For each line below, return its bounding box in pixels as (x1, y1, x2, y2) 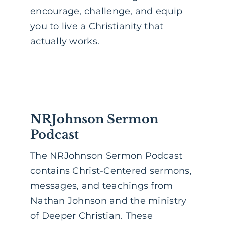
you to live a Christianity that (30, 21, 164, 32)
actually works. (30, 36, 100, 47)
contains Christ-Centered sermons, (30, 165, 192, 177)
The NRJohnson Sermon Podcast (30, 150, 183, 162)
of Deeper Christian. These (30, 210, 153, 222)
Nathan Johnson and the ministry (30, 195, 187, 207)
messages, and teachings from (30, 180, 173, 192)
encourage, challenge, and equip (30, 6, 183, 17)
